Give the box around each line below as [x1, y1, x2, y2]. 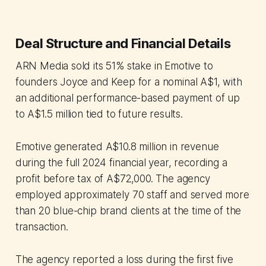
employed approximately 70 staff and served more [15, 189, 249, 201]
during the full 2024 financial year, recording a [15, 157, 227, 169]
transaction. [15, 221, 68, 233]
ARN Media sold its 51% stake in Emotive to [15, 60, 213, 72]
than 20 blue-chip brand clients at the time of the [15, 205, 242, 217]
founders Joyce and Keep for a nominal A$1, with [15, 76, 242, 88]
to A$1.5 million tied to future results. [15, 108, 183, 121]
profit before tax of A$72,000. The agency [15, 173, 210, 185]
